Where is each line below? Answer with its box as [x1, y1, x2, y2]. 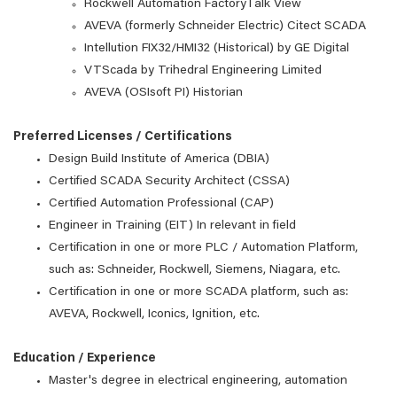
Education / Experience [13, 353, 156, 365]
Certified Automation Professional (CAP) [49, 198, 274, 210]
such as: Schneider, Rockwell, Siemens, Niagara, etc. [49, 264, 340, 276]
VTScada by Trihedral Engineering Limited [84, 65, 322, 77]
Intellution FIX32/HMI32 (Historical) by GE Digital [84, 43, 349, 55]
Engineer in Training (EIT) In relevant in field [49, 220, 296, 232]
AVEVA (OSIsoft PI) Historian [84, 87, 243, 99]
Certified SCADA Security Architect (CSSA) [49, 175, 290, 188]
